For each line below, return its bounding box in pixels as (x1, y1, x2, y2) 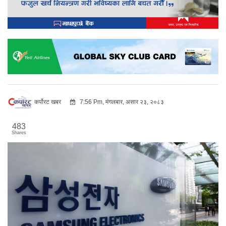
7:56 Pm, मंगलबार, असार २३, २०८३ (78, 98, 164, 105)
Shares (12, 130, 26, 135)
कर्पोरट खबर (33, 98, 63, 105)
